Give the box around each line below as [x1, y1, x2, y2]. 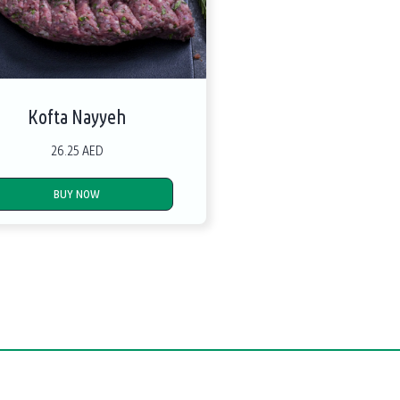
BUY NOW [54, 186, 101, 203]
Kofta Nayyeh [28, 104, 127, 130]
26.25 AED [50, 141, 104, 160]
